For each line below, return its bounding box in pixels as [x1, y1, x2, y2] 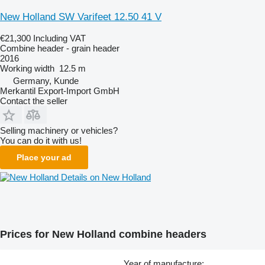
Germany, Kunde [13, 75, 79, 86]
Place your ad [17, 152, 72, 162]
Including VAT [33, 33, 86, 43]
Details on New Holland [61, 172, 151, 182]
